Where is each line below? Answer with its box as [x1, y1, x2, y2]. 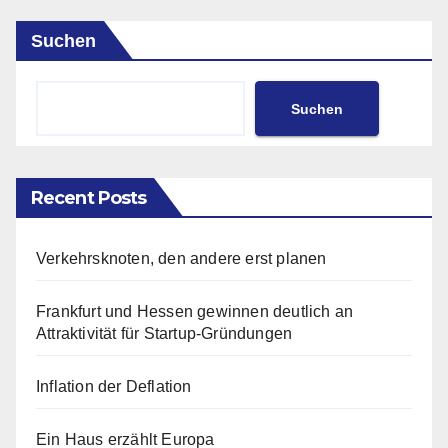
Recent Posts [31, 187, 147, 210]
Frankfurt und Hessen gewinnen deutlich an [36, 303, 354, 321]
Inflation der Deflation [36, 378, 192, 396]
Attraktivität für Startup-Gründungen [36, 325, 293, 343]
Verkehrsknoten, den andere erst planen [36, 250, 327, 268]
